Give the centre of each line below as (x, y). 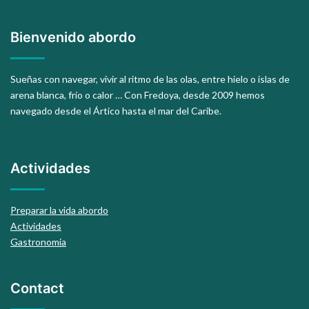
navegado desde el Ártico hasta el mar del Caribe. (116, 111)
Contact (37, 289)
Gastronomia (38, 242)
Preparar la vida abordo (59, 210)
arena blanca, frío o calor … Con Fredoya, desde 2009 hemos (138, 95)
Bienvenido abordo (73, 38)
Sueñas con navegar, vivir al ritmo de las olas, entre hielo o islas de (150, 79)
